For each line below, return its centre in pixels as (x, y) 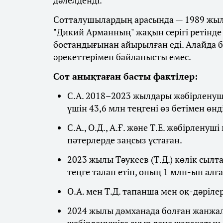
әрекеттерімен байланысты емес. (122, 57)
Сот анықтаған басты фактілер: (125, 76)
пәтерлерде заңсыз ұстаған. (125, 140)
